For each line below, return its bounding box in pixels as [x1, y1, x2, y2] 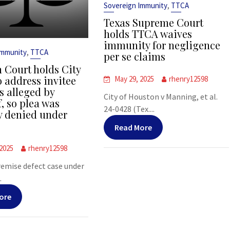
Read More [114, 122, 152, 132]
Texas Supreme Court [104, 15, 204, 29]
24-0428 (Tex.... [104, 104, 155, 114]
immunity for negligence [104, 38, 221, 52]
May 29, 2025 [114, 74, 155, 84]
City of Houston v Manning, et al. [104, 91, 218, 102]
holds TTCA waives [104, 27, 193, 41]
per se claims [104, 49, 166, 63]
